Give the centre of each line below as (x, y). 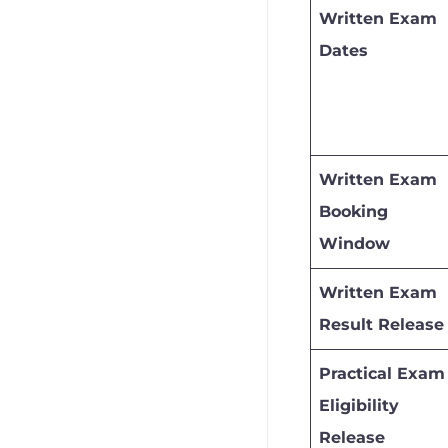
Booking (353, 211)
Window (354, 243)
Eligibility (359, 405)
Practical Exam (382, 373)
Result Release (381, 324)
